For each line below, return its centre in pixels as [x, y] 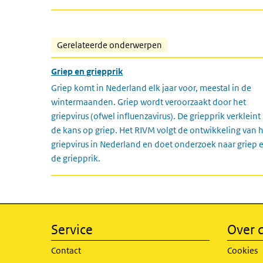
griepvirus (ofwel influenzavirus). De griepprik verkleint [156, 116]
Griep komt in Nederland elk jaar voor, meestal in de [151, 88]
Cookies [242, 250]
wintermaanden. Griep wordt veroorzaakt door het [149, 102]
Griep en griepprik [87, 71]
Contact [66, 250]
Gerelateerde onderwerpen [109, 45]
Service [72, 230]
